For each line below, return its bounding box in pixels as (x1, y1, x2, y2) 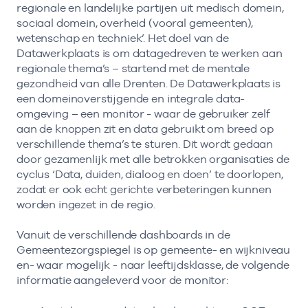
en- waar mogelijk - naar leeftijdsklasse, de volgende (16, 258, 289, 272)
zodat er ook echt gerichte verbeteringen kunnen (16, 183, 272, 197)
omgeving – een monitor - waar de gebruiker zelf (16, 107, 270, 121)
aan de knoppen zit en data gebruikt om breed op (16, 122, 274, 136)
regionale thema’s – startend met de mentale (16, 62, 250, 76)
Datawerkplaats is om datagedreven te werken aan (16, 47, 283, 60)
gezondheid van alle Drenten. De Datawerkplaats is (16, 77, 281, 91)
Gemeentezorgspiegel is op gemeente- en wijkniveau (16, 243, 291, 257)
